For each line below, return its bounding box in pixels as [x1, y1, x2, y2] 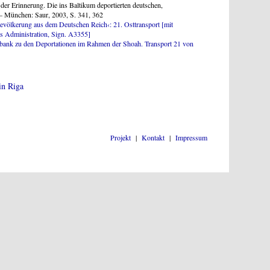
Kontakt [142, 133, 165, 143]
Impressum [175, 133, 207, 143]
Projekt [110, 133, 131, 143]
